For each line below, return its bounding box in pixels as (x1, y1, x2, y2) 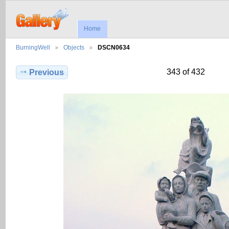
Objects (63, 44, 84, 51)
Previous (29, 68, 64, 77)
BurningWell (16, 44, 50, 51)
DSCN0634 (98, 44, 130, 51)
